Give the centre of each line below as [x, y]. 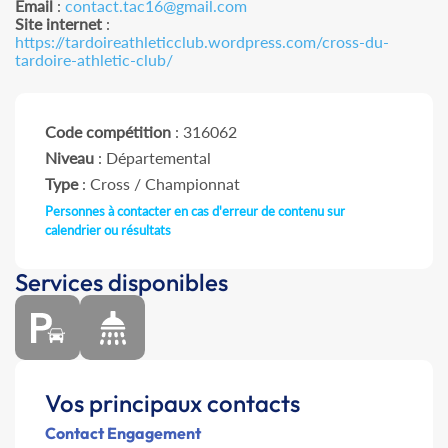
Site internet [58, 24]
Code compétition [108, 132]
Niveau [69, 158]
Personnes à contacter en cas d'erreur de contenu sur [195, 211]
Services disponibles [121, 282]
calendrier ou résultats [108, 230]
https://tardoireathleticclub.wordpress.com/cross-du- [202, 42]
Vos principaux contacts [172, 403]
